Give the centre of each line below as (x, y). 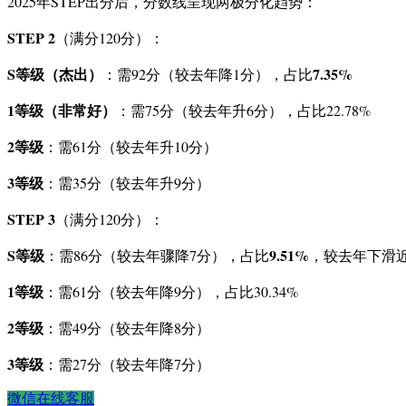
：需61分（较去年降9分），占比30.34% (171, 292)
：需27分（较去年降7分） (127, 364)
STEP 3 (31, 219)
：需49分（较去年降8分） (127, 328)
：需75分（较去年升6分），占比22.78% (243, 111)
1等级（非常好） (62, 111)
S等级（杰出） (55, 74)
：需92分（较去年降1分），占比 (208, 74)
